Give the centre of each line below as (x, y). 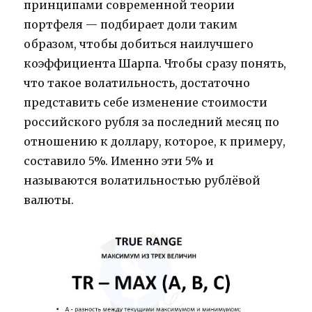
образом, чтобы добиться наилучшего (139, 44)
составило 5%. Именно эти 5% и (119, 161)
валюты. (49, 200)
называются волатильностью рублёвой (142, 181)
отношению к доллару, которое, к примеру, (155, 142)
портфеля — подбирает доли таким (131, 25)
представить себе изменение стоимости (146, 103)
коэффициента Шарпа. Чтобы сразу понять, (155, 64)
